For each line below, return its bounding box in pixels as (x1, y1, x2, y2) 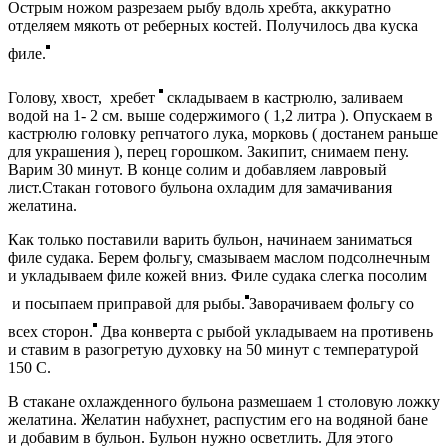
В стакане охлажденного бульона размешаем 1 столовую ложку (8, 392, 440, 410)
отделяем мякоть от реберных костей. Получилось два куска (8, 16, 418, 34)
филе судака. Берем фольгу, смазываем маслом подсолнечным (8, 248, 430, 266)
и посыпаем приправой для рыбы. (8, 294, 245, 312)
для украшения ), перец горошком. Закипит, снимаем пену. (8, 142, 409, 160)
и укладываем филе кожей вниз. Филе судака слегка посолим (8, 266, 427, 284)
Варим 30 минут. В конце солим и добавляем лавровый (8, 160, 387, 178)
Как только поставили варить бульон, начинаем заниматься (8, 230, 412, 248)
